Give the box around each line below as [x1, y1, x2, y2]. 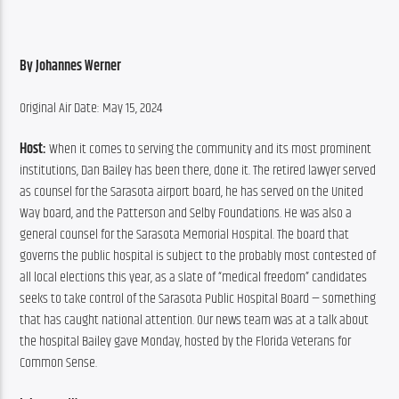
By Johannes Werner [20, 55, 122, 78]
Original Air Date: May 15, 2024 [20, 96, 163, 119]
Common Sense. [20, 352, 98, 375]
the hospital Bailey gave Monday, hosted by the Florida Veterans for [20, 330, 352, 354]
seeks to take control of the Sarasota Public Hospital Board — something [20, 288, 377, 311]
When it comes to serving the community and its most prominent [46, 138, 372, 161]
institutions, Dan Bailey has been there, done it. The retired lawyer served [20, 159, 377, 183]
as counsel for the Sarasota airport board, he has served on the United [20, 181, 364, 204]
